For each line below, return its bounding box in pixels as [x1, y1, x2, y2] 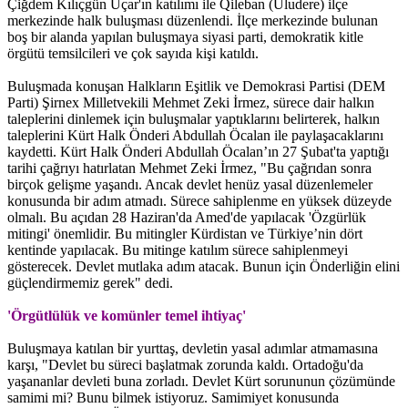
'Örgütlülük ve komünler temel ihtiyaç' [7, 307, 246, 323]
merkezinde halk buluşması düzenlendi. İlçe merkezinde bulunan [7, 12, 378, 28]
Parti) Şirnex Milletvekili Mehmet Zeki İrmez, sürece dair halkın [7, 94, 374, 110]
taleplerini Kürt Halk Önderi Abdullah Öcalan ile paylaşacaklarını [7, 127, 383, 143]
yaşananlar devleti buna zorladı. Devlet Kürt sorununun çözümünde [7, 372, 395, 389]
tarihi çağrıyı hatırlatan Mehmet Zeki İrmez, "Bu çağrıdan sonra [7, 159, 372, 176]
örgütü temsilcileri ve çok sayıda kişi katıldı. [7, 45, 259, 61]
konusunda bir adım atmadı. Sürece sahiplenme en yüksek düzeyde [7, 192, 392, 209]
